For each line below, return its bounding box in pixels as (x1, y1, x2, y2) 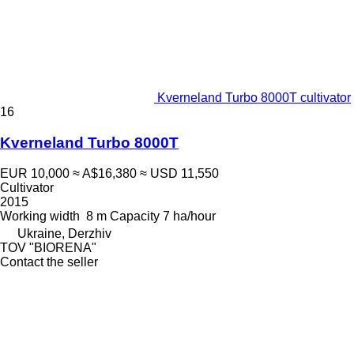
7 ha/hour (163, 209, 216, 223)
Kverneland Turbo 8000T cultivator (157, 91, 351, 105)
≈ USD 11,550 (140, 166, 219, 180)
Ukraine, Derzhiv (17, 226, 111, 240)
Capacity (110, 209, 160, 223)
